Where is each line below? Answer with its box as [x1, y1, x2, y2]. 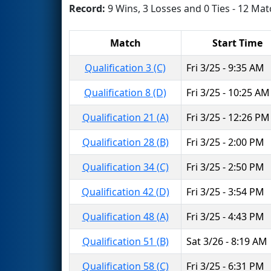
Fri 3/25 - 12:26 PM [186, 110, 270, 124]
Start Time [212, 36, 263, 50]
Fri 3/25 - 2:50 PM [186, 160, 264, 174]
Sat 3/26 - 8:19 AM [186, 234, 267, 248]
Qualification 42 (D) [81, 184, 169, 198]
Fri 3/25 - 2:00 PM [186, 135, 264, 149]
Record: [69, 1, 108, 15]
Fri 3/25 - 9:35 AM [186, 60, 264, 74]
